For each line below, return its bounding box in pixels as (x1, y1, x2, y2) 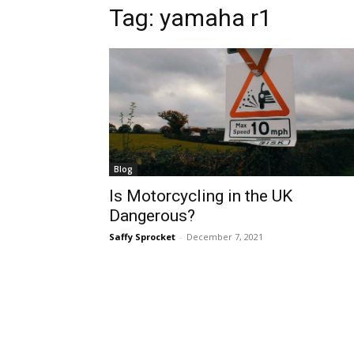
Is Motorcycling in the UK (109, 186, 292, 205)
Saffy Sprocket (109, 231, 175, 243)
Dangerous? (109, 206, 195, 225)
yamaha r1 (160, 4, 272, 32)
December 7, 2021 (186, 231, 263, 243)
